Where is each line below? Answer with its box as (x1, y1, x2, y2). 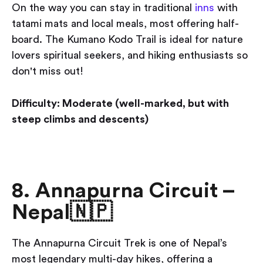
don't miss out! (12, 66, 83, 77)
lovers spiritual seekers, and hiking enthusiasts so (12, 50, 248, 61)
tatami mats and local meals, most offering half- (12, 18, 239, 29)
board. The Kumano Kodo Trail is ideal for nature (12, 34, 243, 45)
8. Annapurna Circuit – (12, 180, 234, 202)
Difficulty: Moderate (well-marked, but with (12, 98, 229, 109)
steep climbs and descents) (12, 114, 149, 125)
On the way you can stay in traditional (12, 2, 195, 14)
